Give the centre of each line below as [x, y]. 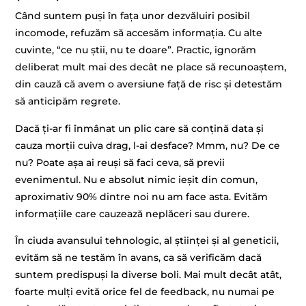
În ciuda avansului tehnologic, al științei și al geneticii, [147, 240]
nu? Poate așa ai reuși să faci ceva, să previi [120, 162]
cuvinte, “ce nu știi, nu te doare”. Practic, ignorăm [136, 50]
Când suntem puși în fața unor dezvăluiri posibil [133, 16]
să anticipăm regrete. [68, 101]
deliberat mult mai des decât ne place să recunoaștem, [151, 67]
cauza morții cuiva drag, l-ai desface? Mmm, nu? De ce [148, 145]
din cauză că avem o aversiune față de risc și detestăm [149, 84]
